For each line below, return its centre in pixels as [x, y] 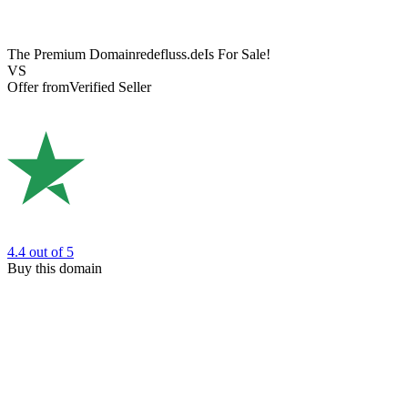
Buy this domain [55, 268]
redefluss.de [170, 55]
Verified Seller [110, 87]
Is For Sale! [237, 55]
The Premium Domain [71, 55]
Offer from [38, 87]
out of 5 [51, 251]
